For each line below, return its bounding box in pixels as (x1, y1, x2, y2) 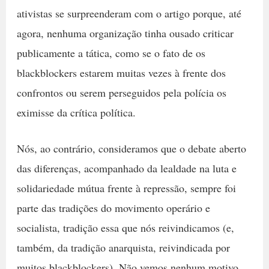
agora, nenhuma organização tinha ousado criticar (16, 25, 234, 40)
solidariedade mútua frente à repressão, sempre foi (16, 180, 236, 195)
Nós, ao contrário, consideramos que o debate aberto (16, 141, 246, 156)
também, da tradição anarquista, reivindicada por (16, 240, 230, 255)
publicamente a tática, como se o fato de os (16, 45, 205, 60)
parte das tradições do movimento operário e (16, 200, 210, 215)
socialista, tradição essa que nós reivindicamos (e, (16, 220, 234, 235)
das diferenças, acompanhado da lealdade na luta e (16, 160, 237, 175)
